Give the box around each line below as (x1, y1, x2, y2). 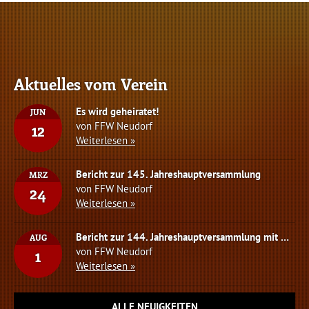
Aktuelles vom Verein (14, 73, 168, 94)
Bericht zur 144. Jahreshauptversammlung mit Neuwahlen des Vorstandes (281, 230, 289, 243)
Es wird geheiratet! (76, 104, 159, 118)
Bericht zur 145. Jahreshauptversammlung (76, 167, 261, 181)
